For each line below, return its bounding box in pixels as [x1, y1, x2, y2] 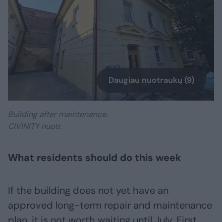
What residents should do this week [8, 151, 181, 165]
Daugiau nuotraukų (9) [109, 75, 194, 86]
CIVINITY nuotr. [8, 121, 61, 132]
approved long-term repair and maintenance [8, 199, 212, 212]
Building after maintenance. [8, 109, 108, 120]
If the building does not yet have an [8, 184, 168, 197]
